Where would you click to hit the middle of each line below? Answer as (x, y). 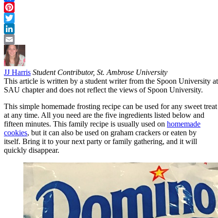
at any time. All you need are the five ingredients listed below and (104, 115)
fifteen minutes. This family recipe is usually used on (85, 124)
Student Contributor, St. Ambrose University (100, 72)
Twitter (15, 28)
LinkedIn (18, 39)
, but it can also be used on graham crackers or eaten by (112, 132)
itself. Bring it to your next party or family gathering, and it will (100, 141)
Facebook (19, 7)
